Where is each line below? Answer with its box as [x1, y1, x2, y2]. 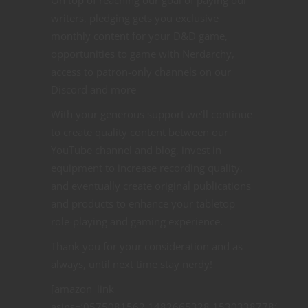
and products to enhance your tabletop [51, 197, 235, 211]
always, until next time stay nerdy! [51, 257, 212, 272]
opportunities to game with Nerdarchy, [51, 47, 234, 61]
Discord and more [51, 82, 136, 97]
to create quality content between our [51, 125, 228, 140]
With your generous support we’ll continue [51, 107, 252, 122]
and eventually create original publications [51, 179, 251, 193]
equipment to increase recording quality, [51, 161, 243, 175]
